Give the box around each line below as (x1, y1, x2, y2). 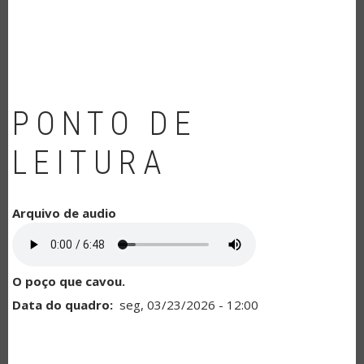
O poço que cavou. (12, 272, 125, 289)
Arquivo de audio (12, 204, 116, 221)
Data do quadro (12, 296, 110, 313)
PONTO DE (12, 104, 197, 143)
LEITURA (12, 143, 167, 182)
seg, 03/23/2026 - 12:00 (119, 296, 258, 313)
